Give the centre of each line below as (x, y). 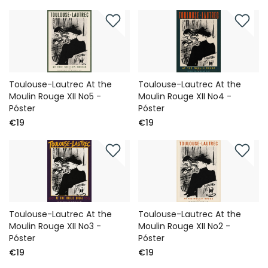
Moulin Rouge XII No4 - (185, 97)
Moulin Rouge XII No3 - (55, 226)
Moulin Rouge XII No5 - (55, 97)
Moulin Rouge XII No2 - (185, 226)
